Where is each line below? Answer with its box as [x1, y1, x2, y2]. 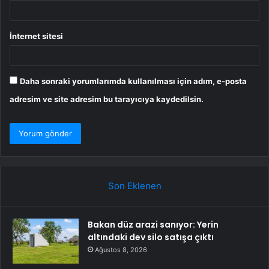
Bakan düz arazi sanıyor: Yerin [88, 219, 219, 231]
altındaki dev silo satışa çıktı [88, 231, 214, 244]
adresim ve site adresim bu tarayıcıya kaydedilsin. [10, 94, 204, 104]
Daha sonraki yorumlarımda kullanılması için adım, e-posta [20, 76, 247, 86]
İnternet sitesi [10, 31, 63, 41]
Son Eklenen [107, 180, 162, 192]
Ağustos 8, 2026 [95, 246, 147, 255]
